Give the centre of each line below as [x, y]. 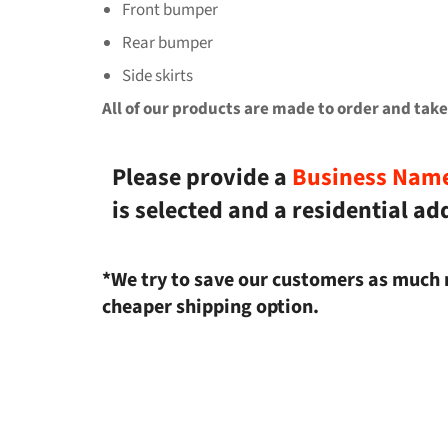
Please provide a [202, 178]
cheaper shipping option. [210, 307]
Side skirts [157, 76]
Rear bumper [167, 43]
